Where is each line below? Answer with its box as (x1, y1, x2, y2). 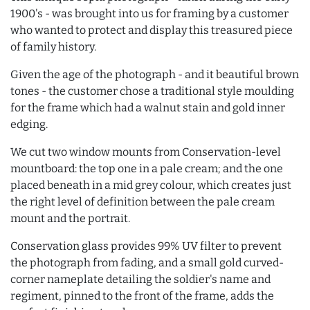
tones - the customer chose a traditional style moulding (10, 84, 294, 98)
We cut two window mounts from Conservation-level (10, 145, 281, 158)
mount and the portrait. (10, 212, 130, 225)
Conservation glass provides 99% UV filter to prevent (10, 239, 282, 253)
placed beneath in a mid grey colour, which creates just (10, 179, 291, 192)
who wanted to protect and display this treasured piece (10, 24, 293, 37)
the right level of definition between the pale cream (10, 195, 275, 208)
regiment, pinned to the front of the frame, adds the (10, 289, 274, 302)
